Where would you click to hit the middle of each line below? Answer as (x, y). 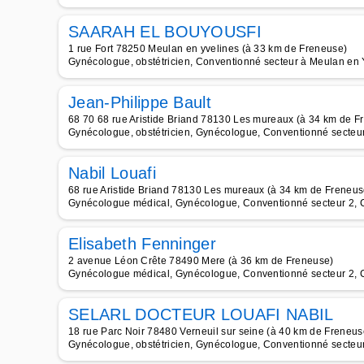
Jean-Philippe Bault (140, 102)
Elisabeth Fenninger (143, 244)
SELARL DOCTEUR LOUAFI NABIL (201, 314)
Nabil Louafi (112, 173)
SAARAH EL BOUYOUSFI (165, 32)
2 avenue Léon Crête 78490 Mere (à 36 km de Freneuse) (201, 261)
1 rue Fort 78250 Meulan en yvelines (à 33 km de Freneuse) (208, 49)
